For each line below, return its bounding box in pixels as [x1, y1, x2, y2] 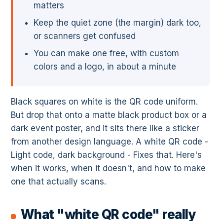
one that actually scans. [11, 177, 106, 187]
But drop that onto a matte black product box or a [11, 110, 207, 120]
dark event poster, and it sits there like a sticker [11, 123, 199, 134]
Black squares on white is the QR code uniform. [11, 97, 198, 107]
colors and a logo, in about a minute [34, 62, 176, 72]
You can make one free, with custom [34, 48, 179, 59]
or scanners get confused [34, 31, 136, 41]
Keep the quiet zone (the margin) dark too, [34, 18, 201, 28]
